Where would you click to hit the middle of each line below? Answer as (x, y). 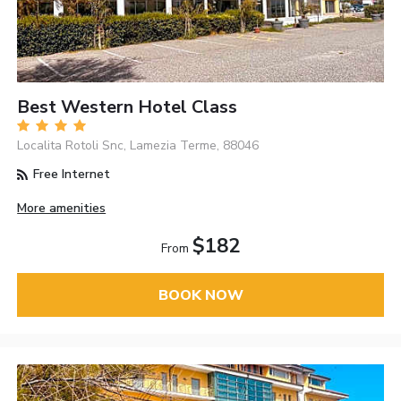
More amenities (62, 209)
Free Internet (70, 175)
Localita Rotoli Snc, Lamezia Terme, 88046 (138, 146)
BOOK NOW (200, 295)
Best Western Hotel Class (128, 107)
